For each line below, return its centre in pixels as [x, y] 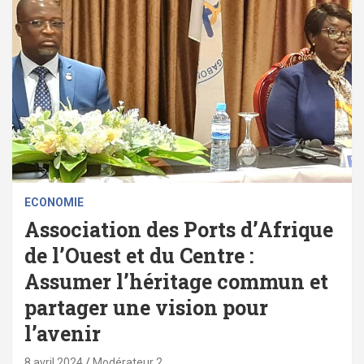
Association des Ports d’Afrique [179, 230]
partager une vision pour [146, 308]
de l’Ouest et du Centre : [139, 256]
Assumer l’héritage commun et [176, 282]
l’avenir [63, 334]
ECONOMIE [54, 203]
